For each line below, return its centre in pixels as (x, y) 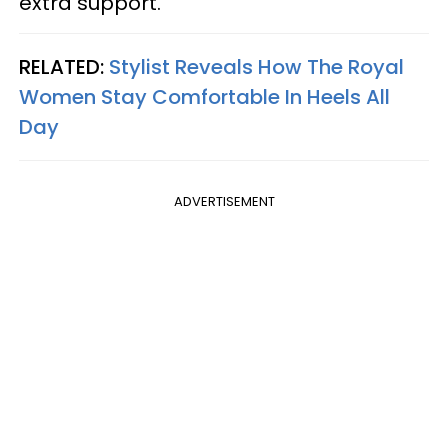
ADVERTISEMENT (224, 201)
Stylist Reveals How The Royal (256, 66)
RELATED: (64, 66)
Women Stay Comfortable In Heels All (204, 96)
